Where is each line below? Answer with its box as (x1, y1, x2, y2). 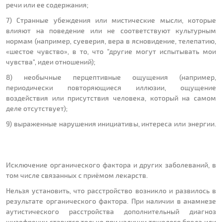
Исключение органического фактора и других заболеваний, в (6, 161, 216, 169)
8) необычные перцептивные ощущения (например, (6, 73, 216, 82)
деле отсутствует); (6, 104, 67, 113)
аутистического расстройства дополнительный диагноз (6, 207, 216, 216)
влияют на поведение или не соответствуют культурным (6, 26, 216, 35)
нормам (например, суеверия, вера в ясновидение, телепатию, (6, 37, 216, 46)
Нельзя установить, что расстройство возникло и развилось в (6, 186, 216, 195)
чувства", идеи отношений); (6, 57, 95, 66)
